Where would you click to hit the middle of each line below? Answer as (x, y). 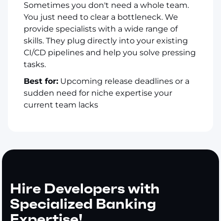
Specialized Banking (83, 204)
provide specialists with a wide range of (101, 29)
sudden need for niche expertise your (98, 93)
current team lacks (61, 105)
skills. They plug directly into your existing (106, 40)
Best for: (41, 81)
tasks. (35, 64)
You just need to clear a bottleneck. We (101, 17)
